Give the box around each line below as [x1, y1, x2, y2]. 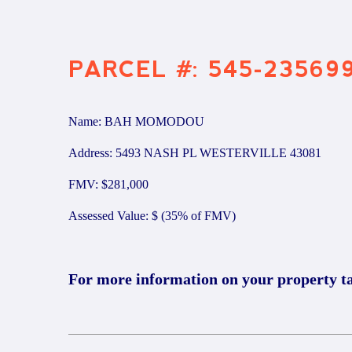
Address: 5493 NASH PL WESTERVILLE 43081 [68, 146, 321, 159]
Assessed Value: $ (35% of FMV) [68, 209, 236, 222]
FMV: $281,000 [68, 178, 148, 191]
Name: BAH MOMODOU [68, 115, 204, 128]
